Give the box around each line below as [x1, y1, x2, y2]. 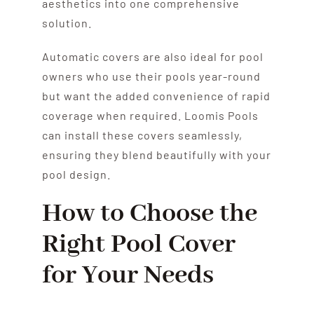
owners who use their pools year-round [41, 69, 261, 83]
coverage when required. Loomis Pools [41, 108, 259, 122]
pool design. [41, 167, 111, 181]
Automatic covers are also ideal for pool [41, 49, 264, 63]
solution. [41, 15, 92, 29]
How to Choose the [41, 196, 257, 231]
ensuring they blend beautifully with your [41, 147, 271, 161]
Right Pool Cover [41, 227, 235, 261]
